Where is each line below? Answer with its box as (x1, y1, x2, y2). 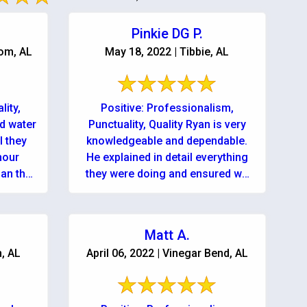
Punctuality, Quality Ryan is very (88, 118, 246, 131)
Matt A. (144, 227, 190, 243)
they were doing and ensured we (86, 167, 249, 180)
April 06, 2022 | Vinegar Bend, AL (86, 247, 248, 260)
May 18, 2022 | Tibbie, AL (105, 45, 230, 58)
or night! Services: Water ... (99, 200, 234, 213)
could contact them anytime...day (84, 184, 250, 197)
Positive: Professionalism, (100, 101, 234, 114)
